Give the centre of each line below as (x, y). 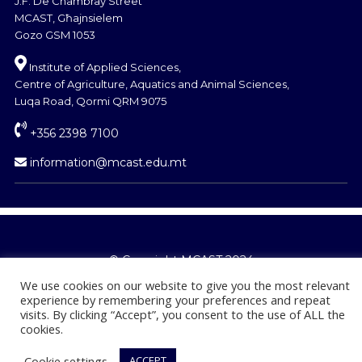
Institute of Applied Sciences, (104, 67)
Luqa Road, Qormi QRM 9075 (90, 101)
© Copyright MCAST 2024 (181, 260)
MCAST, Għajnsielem (69, 17)
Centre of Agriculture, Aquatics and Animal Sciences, (152, 84)
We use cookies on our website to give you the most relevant (185, 285)
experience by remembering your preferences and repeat (175, 300)
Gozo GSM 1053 (55, 34)
